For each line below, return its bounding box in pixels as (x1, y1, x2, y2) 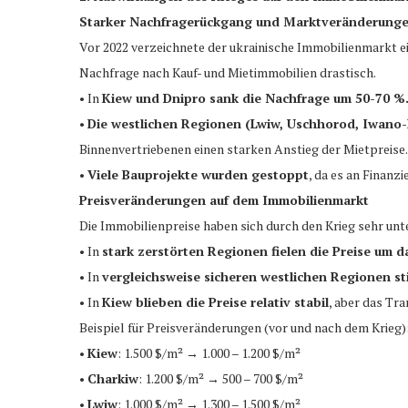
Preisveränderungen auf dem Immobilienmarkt (79, 190, 369, 209)
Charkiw (87, 369, 138, 387)
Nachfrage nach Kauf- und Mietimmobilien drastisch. (79, 63, 376, 81)
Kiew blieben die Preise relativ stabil (102, 292, 329, 311)
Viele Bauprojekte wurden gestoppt (87, 165, 309, 183)
